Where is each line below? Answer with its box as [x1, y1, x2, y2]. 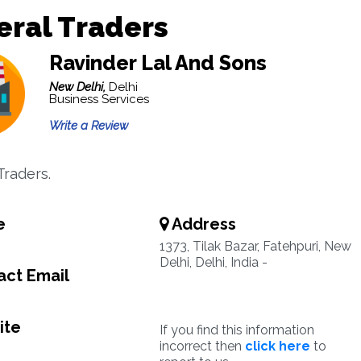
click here [244, 338, 310, 354]
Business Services [48, 92, 149, 106]
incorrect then [159, 338, 245, 354]
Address [168, 214, 236, 234]
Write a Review [48, 118, 128, 133]
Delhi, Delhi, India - [159, 255, 268, 270]
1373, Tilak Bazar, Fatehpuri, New [159, 239, 351, 254]
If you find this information [159, 322, 314, 338]
